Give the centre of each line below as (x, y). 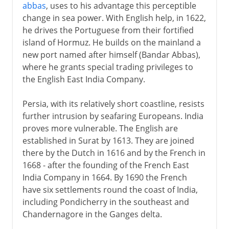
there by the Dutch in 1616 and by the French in (114, 153)
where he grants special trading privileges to (108, 67)
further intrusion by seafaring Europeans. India (113, 116)
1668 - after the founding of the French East (106, 165)
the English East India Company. (84, 79)
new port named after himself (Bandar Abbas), (111, 54)
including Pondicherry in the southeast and (106, 202)
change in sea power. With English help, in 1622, (114, 18)
